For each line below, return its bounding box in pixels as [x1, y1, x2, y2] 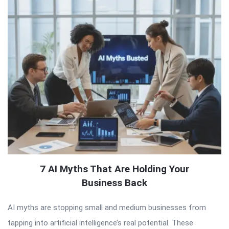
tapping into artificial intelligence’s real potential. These [8, 218, 193, 227]
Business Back [82, 176, 147, 189]
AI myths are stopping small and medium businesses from [8, 202, 206, 212]
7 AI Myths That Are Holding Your [40, 163, 189, 175]
